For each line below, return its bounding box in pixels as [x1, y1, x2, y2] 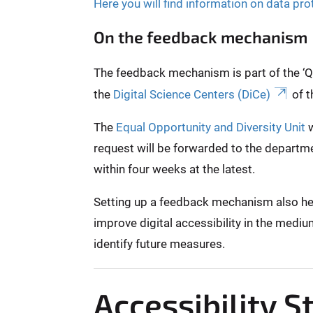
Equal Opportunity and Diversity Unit [115, 119, 305, 134]
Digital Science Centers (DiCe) [112, 87, 270, 101]
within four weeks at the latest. [93, 161, 255, 176]
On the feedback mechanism [93, 27, 307, 47]
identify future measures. [93, 236, 228, 251]
